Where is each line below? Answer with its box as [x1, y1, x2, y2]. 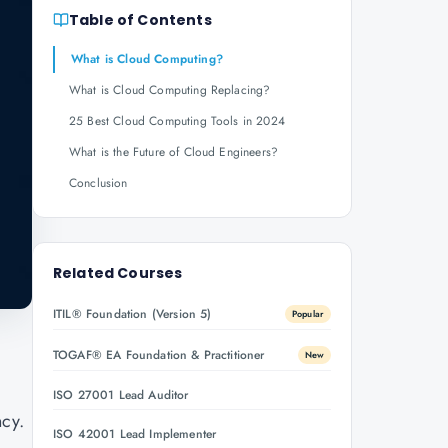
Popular [291, 307, 324, 320]
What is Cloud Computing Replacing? [69, 81, 271, 99]
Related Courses [53, 263, 183, 283]
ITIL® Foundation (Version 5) [53, 305, 212, 323]
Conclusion [69, 174, 128, 192]
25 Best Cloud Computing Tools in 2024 [69, 112, 285, 130]
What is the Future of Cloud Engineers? [69, 143, 279, 161]
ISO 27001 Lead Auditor [53, 386, 189, 404]
